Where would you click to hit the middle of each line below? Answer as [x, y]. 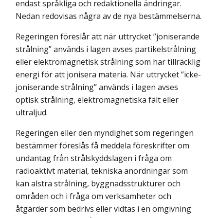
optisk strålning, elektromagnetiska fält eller [97, 100]
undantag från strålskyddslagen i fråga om [94, 158]
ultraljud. [32, 112]
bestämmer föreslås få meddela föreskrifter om [102, 145]
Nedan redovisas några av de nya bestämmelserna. [109, 16]
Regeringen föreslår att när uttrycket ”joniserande [108, 36]
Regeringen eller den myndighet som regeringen [105, 133]
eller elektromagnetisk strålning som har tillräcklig [108, 62]
